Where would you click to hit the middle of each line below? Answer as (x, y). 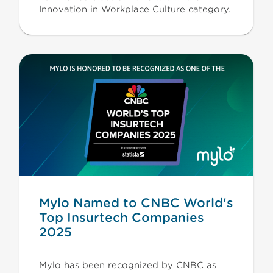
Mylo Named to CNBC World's (136, 203)
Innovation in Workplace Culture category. (135, 9)
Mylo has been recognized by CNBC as (128, 265)
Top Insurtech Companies (122, 218)
